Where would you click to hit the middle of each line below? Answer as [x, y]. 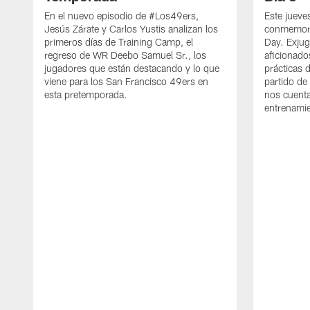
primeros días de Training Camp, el [119, 42]
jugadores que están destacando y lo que [132, 69]
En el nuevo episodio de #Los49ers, [121, 16]
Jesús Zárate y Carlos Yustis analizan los [131, 29]
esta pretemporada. [86, 95]
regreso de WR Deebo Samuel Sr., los [125, 55]
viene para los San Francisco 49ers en [126, 82]
